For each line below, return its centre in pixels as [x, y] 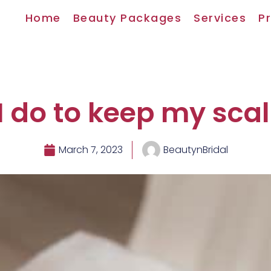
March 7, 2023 [90, 150]
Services [220, 18]
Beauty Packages [127, 18]
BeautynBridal [195, 150]
